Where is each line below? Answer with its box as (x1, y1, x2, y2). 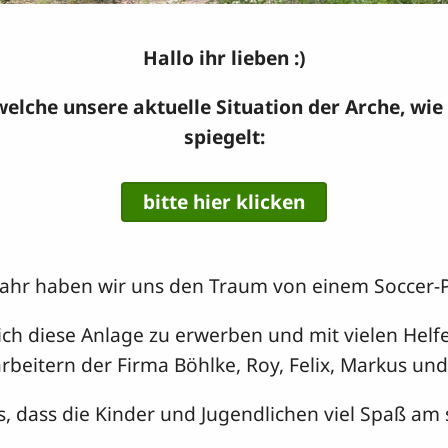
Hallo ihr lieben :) (142, 44, 306, 72)
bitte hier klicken (143, 187, 305, 215)
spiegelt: (183, 123, 265, 151)
